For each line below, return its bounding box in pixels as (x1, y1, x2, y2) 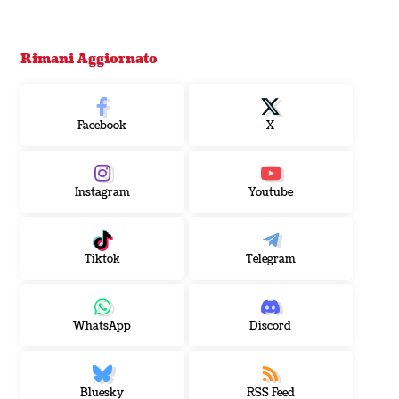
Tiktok (84, 252, 120, 267)
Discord (249, 319, 292, 334)
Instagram (74, 185, 130, 200)
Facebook (77, 118, 127, 134)
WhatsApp (73, 319, 132, 334)
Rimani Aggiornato (20, 51, 158, 68)
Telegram (245, 252, 296, 267)
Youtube (248, 185, 293, 200)
